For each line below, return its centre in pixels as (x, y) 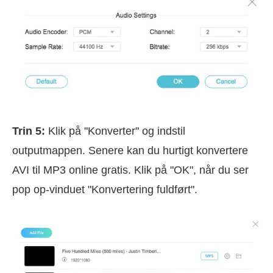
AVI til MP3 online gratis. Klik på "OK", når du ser (130, 170)
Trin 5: (29, 131)
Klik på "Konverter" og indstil (115, 131)
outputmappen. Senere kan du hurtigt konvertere (130, 150)
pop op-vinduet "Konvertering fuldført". (105, 189)
